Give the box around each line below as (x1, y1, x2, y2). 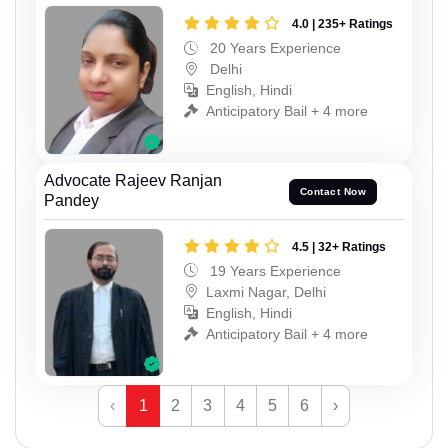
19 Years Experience (206, 262, 341, 279)
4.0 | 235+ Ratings (292, 17, 393, 32)
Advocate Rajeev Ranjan (44, 171, 222, 189)
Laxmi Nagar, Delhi (206, 283, 326, 300)
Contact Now (299, 186, 367, 198)
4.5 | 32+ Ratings (292, 239, 386, 254)
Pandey (44, 191, 99, 209)
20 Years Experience (206, 40, 341, 57)
